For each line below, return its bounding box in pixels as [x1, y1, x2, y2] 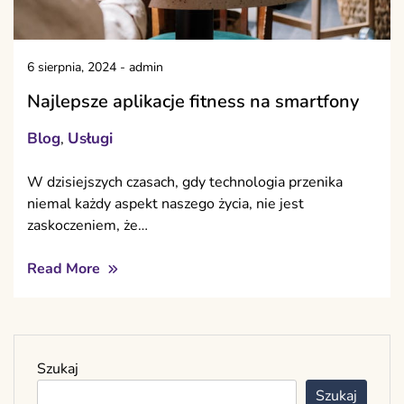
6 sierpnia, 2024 [27, 59, 116, 77]
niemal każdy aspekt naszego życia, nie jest [27, 194, 304, 215]
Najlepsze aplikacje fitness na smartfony [27, 89, 359, 115]
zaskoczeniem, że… [27, 216, 148, 236]
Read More [27, 259, 104, 280]
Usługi [68, 128, 113, 150]
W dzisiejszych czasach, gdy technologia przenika [27, 172, 343, 193]
